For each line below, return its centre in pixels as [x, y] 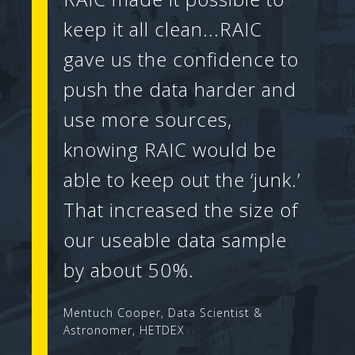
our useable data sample [175, 239]
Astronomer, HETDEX [124, 330]
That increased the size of [181, 209]
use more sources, [148, 119]
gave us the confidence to [181, 59]
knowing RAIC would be [170, 149]
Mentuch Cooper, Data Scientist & [163, 312]
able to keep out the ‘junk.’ [182, 179]
